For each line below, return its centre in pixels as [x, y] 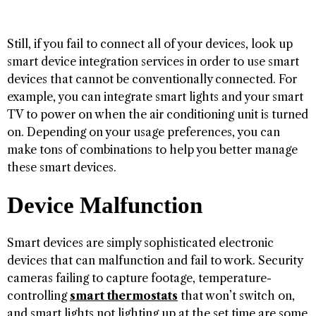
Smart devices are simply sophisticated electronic [140, 242]
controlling [38, 295]
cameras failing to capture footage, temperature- [139, 278]
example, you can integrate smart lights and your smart [155, 96]
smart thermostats [124, 295]
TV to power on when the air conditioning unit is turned [158, 114]
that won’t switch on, [236, 295]
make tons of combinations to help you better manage [152, 149]
